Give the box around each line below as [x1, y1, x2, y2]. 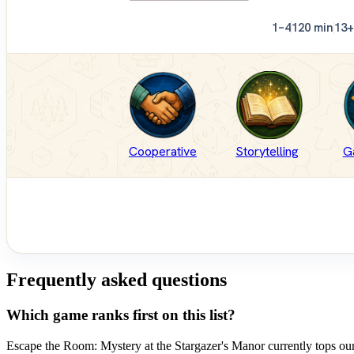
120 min [292, 20, 333, 36]
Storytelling [235, 143, 299, 160]
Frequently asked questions [6, 269, 227, 291]
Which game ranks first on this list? [6, 307, 235, 324]
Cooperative [129, 143, 197, 160]
